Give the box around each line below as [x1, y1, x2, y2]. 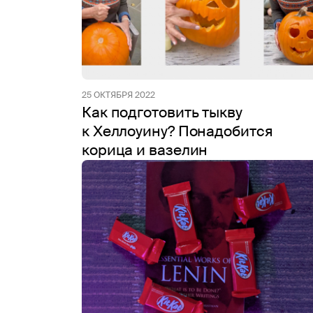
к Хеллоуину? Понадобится [82, 122, 273, 141]
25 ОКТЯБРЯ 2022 [82, 89, 155, 101]
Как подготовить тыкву [82, 103, 242, 122]
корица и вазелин [82, 140, 208, 160]
